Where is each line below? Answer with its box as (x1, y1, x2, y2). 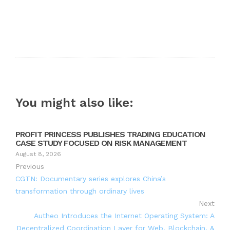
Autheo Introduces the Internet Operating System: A (34, 211, 215, 220)
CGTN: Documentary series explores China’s (15, 174, 166, 183)
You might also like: (15, 95, 133, 110)
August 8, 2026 (15, 150, 61, 158)
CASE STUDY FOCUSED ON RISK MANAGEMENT (15, 138, 187, 148)
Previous (15, 162, 44, 170)
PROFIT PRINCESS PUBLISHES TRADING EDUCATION (15, 129, 205, 139)
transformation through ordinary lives (15, 186, 144, 195)
